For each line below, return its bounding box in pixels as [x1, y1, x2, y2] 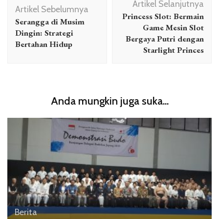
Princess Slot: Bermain [122, 11, 204, 22]
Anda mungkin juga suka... [50, 94, 169, 108]
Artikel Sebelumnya [15, 4, 88, 15]
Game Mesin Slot [143, 22, 204, 33]
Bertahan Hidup [15, 39, 72, 49]
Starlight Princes [143, 44, 204, 55]
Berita [15, 206, 37, 218]
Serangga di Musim [15, 16, 85, 27]
